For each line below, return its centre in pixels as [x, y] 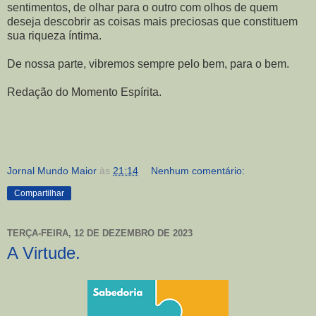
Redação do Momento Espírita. [84, 92]
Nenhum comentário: [198, 170]
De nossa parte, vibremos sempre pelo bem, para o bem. [148, 63]
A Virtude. [44, 253]
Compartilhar [39, 193]
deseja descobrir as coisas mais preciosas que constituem [152, 21]
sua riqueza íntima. [54, 35]
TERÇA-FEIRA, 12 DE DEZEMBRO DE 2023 [100, 233]
